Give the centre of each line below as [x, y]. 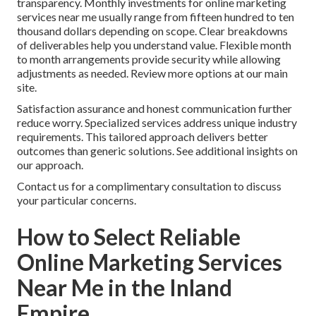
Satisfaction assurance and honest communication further [154, 109]
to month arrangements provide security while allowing [149, 59]
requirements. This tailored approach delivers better [142, 137]
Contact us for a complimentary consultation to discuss [149, 186]
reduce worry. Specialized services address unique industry [157, 123]
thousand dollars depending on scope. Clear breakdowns [152, 31]
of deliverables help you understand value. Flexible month [154, 45]
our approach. [50, 165]
